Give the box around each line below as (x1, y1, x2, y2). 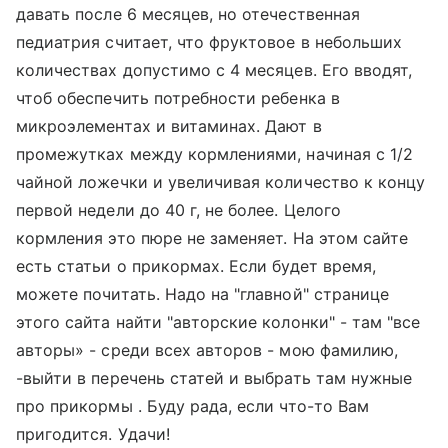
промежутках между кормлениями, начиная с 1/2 (16, 144, 414, 164)
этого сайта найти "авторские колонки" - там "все (16, 312, 421, 332)
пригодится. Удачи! (16, 424, 170, 444)
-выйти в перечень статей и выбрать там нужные (16, 368, 413, 388)
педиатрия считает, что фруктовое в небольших (16, 32, 403, 52)
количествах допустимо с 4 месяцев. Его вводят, (16, 60, 413, 80)
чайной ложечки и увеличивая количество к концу (16, 172, 426, 192)
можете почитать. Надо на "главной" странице (16, 284, 390, 304)
